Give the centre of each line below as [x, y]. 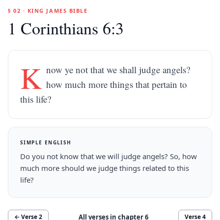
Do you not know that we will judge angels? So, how [109, 156]
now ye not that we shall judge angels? [118, 69]
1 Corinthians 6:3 [66, 28]
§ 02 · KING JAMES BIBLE [48, 11]
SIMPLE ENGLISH [46, 142]
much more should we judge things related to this [105, 168]
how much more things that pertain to [117, 84]
